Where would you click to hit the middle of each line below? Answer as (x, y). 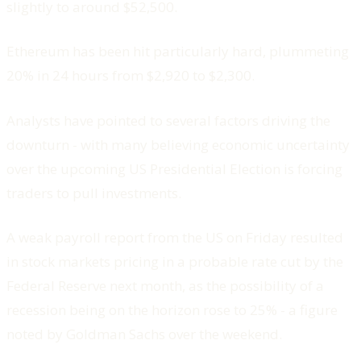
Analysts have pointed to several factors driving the (168, 120)
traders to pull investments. (94, 193)
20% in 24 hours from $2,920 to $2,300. (131, 76)
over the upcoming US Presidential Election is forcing (174, 168)
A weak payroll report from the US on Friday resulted (175, 238)
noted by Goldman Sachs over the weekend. (144, 334)
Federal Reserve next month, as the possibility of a (165, 286)
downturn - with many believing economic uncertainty (178, 144)
